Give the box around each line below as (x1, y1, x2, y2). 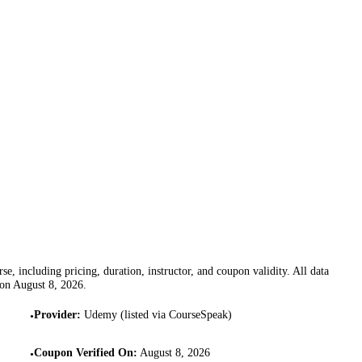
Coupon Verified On (33, 346, 133, 360)
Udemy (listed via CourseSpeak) (83, 307, 232, 321)
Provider (33, 307, 77, 321)
